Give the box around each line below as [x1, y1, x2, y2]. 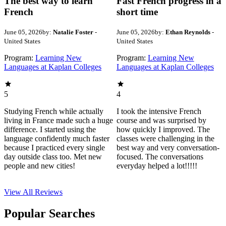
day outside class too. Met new [4, 152, 102, 161]
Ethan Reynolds [165, 28, 210, 36]
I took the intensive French [116, 106, 201, 116]
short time [116, 7, 158, 18]
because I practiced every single [4, 143, 105, 152]
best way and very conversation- [116, 143, 219, 152]
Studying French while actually [4, 106, 103, 116]
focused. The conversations [116, 152, 203, 161]
